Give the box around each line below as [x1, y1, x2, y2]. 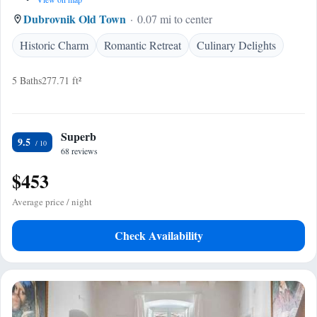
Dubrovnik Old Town [23, 11, 126, 27]
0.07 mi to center [137, 11, 212, 26]
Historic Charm [20, 38, 88, 52]
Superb [61, 128, 96, 144]
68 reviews [61, 145, 98, 156]
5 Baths [12, 74, 42, 87]
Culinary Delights [197, 38, 276, 52]
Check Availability [114, 227, 203, 243]
